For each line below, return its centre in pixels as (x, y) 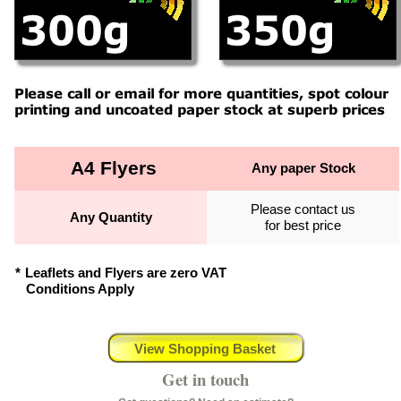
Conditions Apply (75, 289)
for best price (303, 226)
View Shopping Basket (205, 349)
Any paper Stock (303, 168)
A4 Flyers (111, 168)
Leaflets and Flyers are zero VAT (126, 273)
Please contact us (303, 209)
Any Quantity (111, 218)
